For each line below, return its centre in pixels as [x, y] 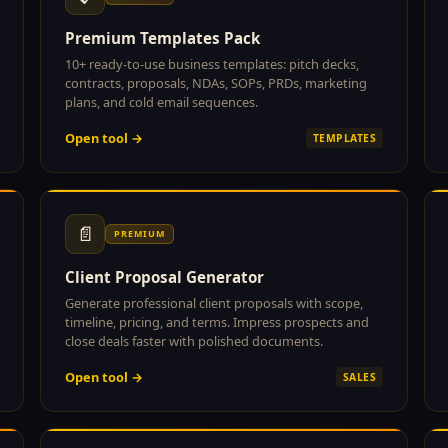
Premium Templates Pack [162, 37]
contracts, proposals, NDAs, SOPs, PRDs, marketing [216, 82]
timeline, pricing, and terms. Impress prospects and [217, 321]
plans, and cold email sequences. [161, 101]
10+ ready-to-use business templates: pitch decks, [212, 63]
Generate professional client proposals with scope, [214, 302]
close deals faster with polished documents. [194, 340]
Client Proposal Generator [164, 276]
